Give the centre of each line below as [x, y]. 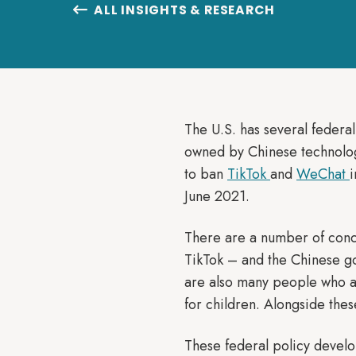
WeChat [323, 174]
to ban [206, 174]
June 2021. [217, 196]
